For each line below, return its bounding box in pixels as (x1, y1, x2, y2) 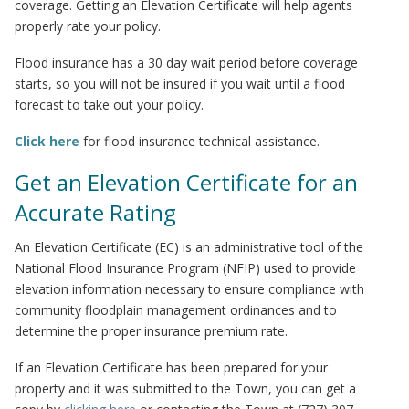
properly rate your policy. (15, 17, 161, 35)
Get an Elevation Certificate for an (15, 167, 358, 197)
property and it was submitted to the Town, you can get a (15, 380, 356, 397)
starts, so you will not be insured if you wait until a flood (15, 75, 345, 92)
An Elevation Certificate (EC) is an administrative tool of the (15, 238, 363, 256)
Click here (15, 132, 79, 150)
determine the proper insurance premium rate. (15, 322, 288, 340)
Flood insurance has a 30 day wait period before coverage (15, 54, 358, 71)
